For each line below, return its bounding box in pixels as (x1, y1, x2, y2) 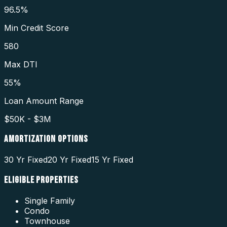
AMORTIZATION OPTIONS (4, 133, 88, 145)
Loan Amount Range (4, 95, 84, 106)
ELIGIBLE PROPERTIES (4, 174, 79, 186)
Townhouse (24, 215, 70, 226)
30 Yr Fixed (4, 155, 48, 165)
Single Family (24, 195, 75, 206)
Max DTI (4, 59, 37, 69)
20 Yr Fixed (48, 155, 91, 165)
